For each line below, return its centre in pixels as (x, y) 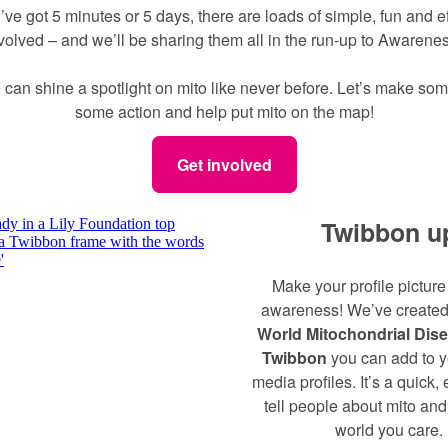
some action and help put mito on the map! (224, 111)
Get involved (224, 164)
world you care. (389, 429)
